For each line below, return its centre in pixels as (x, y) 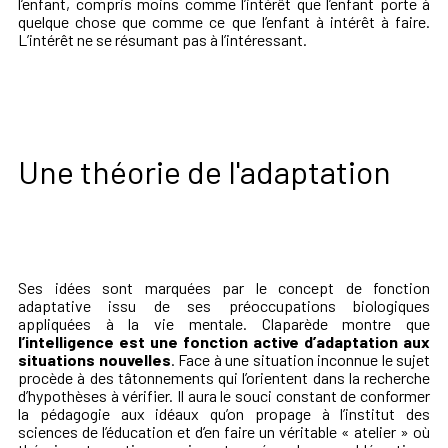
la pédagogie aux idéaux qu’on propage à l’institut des (224, 414)
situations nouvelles (94, 360)
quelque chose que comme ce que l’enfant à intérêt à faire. (224, 22)
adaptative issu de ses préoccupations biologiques (224, 306)
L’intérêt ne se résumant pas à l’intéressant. (162, 40)
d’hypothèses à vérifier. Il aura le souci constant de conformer (224, 396)
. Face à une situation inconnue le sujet (300, 360)
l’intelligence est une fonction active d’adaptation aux (224, 342)
